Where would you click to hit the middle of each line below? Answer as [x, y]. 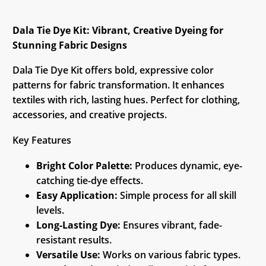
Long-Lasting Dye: [78, 225]
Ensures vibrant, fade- [171, 225]
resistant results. [74, 240]
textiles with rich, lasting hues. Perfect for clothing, [126, 100]
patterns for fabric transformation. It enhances [118, 85]
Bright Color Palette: [84, 165]
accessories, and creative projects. [90, 115]
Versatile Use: [68, 254]
